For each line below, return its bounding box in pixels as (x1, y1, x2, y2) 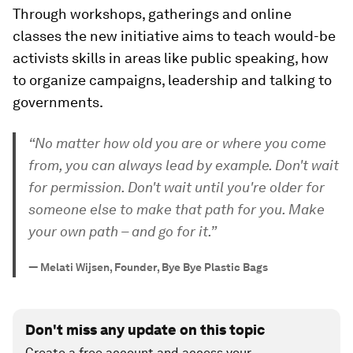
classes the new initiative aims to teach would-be (13, 28, 336, 45)
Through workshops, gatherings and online (13, 6, 292, 23)
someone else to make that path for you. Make (28, 201, 325, 218)
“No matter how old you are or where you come (28, 135, 326, 152)
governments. (13, 94, 103, 111)
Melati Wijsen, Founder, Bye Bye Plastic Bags (40, 261, 268, 274)
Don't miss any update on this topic (25, 321, 265, 339)
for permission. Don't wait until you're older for (28, 179, 325, 196)
